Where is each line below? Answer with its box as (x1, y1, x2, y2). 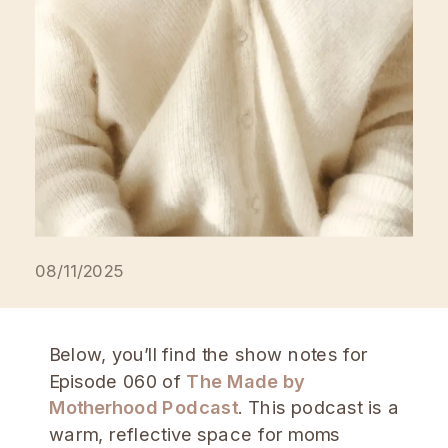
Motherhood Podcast (49, 396, 238, 419)
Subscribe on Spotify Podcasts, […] (35, 23, 343, 47)
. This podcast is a (238, 396, 399, 419)
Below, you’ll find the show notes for (49, 342, 369, 366)
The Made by (186, 369, 306, 392)
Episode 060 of (49, 369, 187, 392)
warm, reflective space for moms (49, 422, 341, 446)
